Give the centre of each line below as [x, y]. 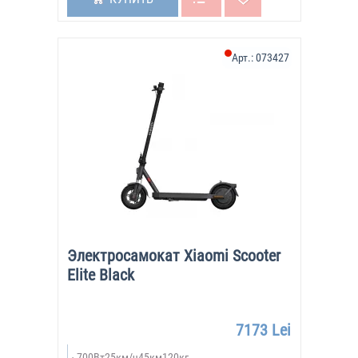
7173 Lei [263, 330]
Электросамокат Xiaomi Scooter [173, 256]
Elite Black [100, 275]
